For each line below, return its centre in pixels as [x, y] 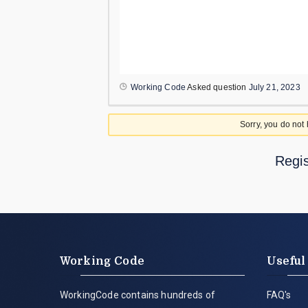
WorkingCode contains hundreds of [138, 295]
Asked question [217, 88]
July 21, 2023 [274, 88]
